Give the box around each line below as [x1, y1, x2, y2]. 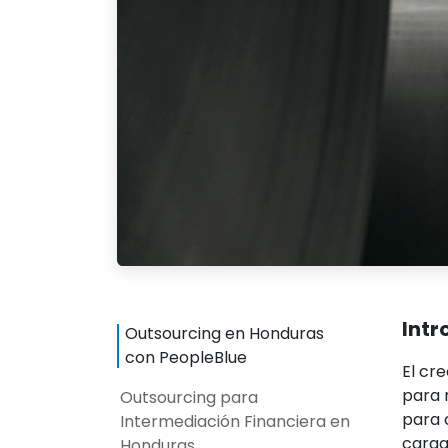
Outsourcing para [120, 385, 258, 409]
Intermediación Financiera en [120, 409, 350, 433]
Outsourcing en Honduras [125, 321, 324, 345]
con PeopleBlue [125, 345, 247, 369]
